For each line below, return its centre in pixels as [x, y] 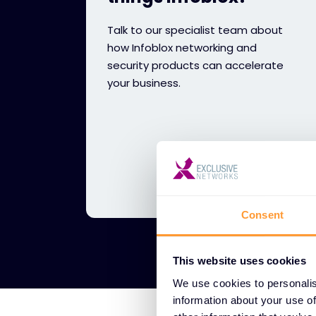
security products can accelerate [195, 65]
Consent [262, 214]
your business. [144, 83]
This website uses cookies [239, 261]
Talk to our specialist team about [195, 30]
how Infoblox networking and [182, 48]
